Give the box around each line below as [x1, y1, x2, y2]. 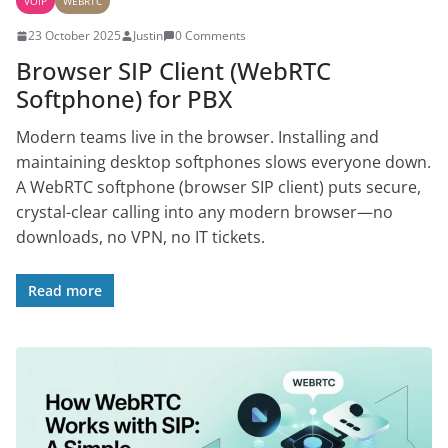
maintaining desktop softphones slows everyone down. [16, 151, 431, 174]
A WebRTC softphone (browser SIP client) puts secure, [16, 176, 421, 199]
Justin [133, 27, 163, 45]
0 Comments [175, 27, 246, 45]
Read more [28, 281, 102, 301]
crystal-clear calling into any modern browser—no [16, 201, 393, 224]
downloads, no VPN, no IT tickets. [16, 226, 265, 249]
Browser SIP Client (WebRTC [16, 54, 331, 88]
